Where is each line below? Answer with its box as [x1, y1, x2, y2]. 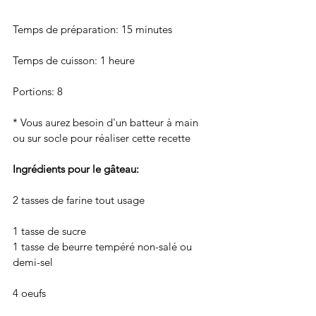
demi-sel [13, 255, 56, 269]
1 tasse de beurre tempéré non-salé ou [13, 239, 195, 253]
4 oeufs [13, 286, 46, 300]
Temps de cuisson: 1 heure [13, 53, 135, 67]
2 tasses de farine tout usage [13, 193, 145, 207]
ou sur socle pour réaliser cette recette [13, 130, 190, 145]
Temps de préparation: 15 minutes [13, 22, 172, 36]
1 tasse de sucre [13, 224, 89, 238]
